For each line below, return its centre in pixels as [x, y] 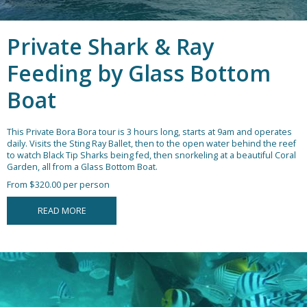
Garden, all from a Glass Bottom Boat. [82, 167]
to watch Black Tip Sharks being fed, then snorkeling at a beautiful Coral [151, 156]
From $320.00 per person [58, 185]
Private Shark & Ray [110, 47]
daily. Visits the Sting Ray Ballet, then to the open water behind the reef [151, 144]
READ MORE [62, 211]
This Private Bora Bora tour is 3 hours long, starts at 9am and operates [149, 132]
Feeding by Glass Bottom [139, 73]
